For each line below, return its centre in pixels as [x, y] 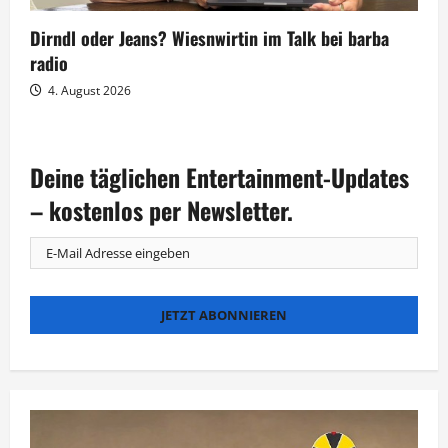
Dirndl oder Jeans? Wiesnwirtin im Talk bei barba [209, 37]
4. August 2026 [88, 90]
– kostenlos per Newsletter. [161, 209]
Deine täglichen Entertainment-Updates [219, 176]
